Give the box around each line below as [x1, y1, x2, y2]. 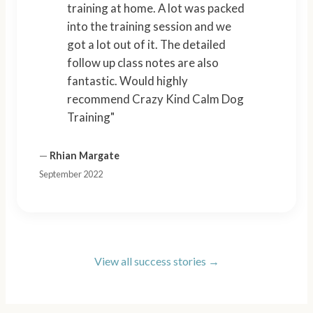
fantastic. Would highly [67, 73, 188, 88]
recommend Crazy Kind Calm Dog [67, 91, 244, 106]
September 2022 [39, 168, 103, 180]
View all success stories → [94, 254, 219, 268]
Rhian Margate [50, 150, 119, 162]
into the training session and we [67, 18, 231, 34]
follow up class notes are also [67, 54, 219, 70]
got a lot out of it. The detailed [67, 36, 226, 52]
